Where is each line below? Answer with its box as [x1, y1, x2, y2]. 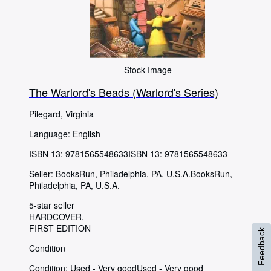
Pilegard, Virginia [29, 107, 94, 120]
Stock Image [123, 63, 172, 76]
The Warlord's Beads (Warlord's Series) [29, 83, 218, 100]
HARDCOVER [29, 210, 82, 223]
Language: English [29, 127, 100, 140]
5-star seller [29, 198, 74, 211]
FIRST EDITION [29, 221, 91, 234]
